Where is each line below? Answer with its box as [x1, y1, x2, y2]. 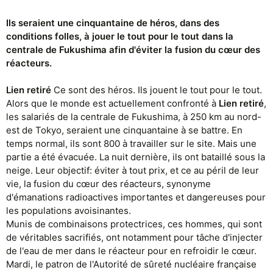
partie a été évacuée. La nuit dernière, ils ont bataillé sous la [6, 151, 265, 163]
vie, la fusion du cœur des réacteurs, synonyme [6, 178, 211, 190]
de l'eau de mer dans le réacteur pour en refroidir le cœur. [6, 245, 257, 257]
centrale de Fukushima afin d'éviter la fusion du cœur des [6, 44, 260, 55]
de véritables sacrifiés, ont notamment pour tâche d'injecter [6, 232, 263, 243]
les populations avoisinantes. [6, 205, 131, 216]
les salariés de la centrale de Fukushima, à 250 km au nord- [6, 111, 261, 122]
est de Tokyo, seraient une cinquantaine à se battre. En [6, 124, 243, 136]
